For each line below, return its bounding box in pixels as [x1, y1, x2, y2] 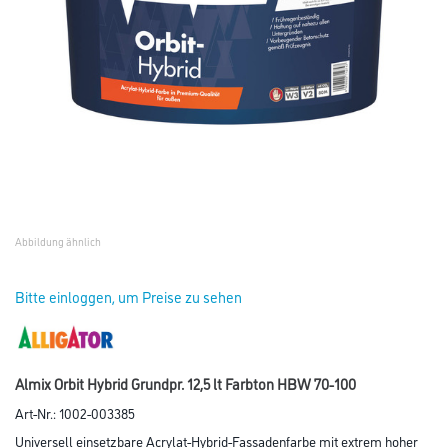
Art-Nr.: [15, 403, 59, 423]
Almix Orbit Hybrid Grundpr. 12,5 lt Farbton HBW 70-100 [15, 373, 356, 395]
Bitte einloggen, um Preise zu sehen [15, 286, 242, 307]
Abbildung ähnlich [15, 234, 101, 249]
